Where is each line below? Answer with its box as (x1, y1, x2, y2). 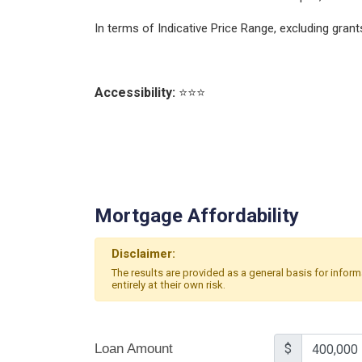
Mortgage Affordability (95, 204, 299, 227)
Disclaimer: (112, 246, 175, 261)
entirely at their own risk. (112, 279, 225, 291)
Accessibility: (95, 85, 175, 100)
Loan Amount (95, 341, 173, 356)
